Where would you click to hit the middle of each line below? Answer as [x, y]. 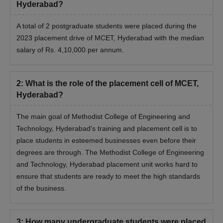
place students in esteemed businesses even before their [106, 140]
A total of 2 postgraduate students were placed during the [107, 26]
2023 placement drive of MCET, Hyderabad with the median [110, 38]
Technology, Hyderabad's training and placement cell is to [107, 128]
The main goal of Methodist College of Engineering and [103, 116]
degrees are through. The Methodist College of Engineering [110, 152]
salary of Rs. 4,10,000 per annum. [70, 50]
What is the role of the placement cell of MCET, [112, 83]
